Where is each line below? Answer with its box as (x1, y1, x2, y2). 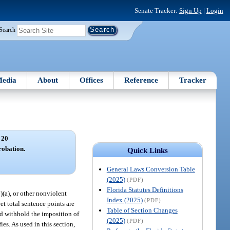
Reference (124, 75, 159, 84)
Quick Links (127, 146, 168, 155)
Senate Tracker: (134, 6, 179, 14)
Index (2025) (106, 196, 143, 204)
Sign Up (179, 6, 202, 14)
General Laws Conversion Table (106, 165, 195, 173)
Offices (79, 75, 103, 84)
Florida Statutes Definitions (106, 185, 183, 194)
